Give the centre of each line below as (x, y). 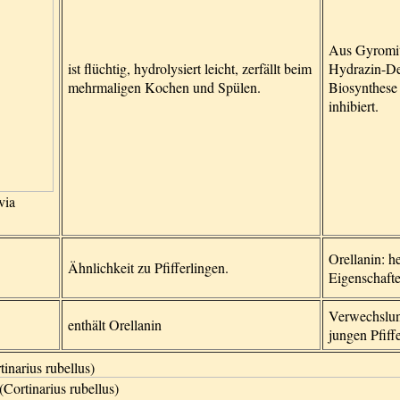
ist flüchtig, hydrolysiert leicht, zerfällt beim (190, 68)
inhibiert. (354, 106)
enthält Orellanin (115, 325)
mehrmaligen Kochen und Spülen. (164, 87)
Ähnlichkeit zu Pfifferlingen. (148, 267)
